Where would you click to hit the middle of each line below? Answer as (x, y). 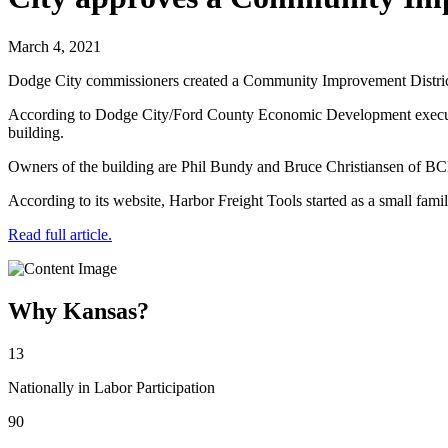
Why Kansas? (78, 310)
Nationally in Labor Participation (111, 387)
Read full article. (60, 234)
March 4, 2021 (54, 46)
